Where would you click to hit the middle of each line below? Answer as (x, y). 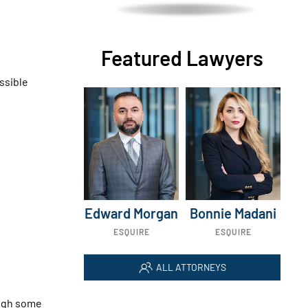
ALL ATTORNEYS (191, 267)
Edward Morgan (131, 213)
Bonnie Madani (233, 213)
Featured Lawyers (182, 57)
